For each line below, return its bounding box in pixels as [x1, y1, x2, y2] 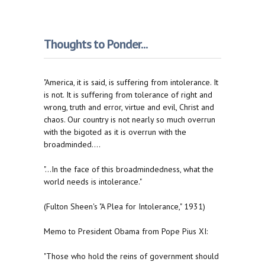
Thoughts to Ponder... [44, 36, 148, 53]
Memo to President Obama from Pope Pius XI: [44, 226, 208, 237]
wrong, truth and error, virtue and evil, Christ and [44, 102, 214, 113]
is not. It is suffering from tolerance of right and [44, 89, 212, 101]
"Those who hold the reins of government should [44, 251, 219, 262]
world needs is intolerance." [44, 176, 142, 188]
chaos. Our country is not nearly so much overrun [44, 114, 215, 125]
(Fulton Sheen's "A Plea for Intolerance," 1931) [44, 201, 205, 212]
